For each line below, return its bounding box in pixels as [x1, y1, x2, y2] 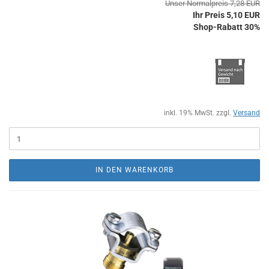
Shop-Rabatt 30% [193, 22, 260, 32]
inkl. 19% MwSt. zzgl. [164, 109, 233, 117]
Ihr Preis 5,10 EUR [193, 10, 260, 20]
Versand [233, 109, 260, 117]
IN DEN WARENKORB [95, 166, 174, 174]
